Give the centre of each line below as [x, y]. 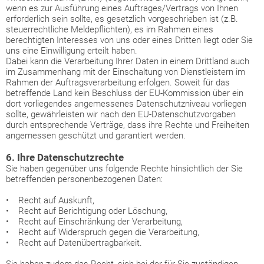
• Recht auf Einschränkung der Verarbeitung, [94, 222]
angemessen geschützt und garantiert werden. [96, 136]
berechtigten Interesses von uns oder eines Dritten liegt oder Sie [129, 40]
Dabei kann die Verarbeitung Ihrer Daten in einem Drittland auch [128, 61]
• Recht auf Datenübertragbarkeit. [74, 243]
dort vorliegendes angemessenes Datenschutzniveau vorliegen [126, 104]
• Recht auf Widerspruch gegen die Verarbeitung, [103, 232]
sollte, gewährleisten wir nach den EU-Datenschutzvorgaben [121, 114]
